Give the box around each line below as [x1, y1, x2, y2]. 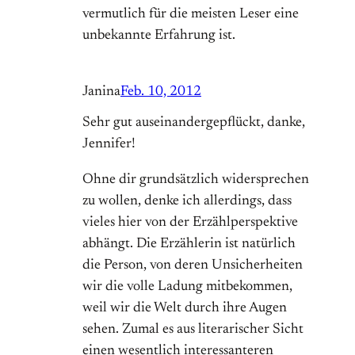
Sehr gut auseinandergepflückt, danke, [82, 116, 305, 131]
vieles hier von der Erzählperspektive [82, 216, 298, 231]
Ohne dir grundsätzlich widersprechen [82, 173, 309, 188]
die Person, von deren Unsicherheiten [82, 258, 303, 273]
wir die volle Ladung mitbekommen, [82, 280, 292, 295]
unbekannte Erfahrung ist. [82, 29, 235, 44]
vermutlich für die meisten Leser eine [82, 7, 299, 22]
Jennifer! [82, 137, 136, 152]
